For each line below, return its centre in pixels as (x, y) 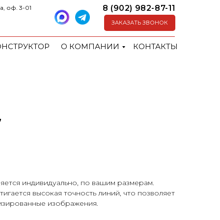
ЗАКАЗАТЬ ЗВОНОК (140, 23)
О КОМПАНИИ (90, 46)
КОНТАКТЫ (155, 46)
